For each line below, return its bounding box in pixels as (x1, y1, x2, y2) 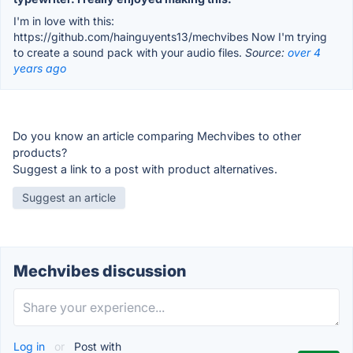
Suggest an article (22, 190, 116, 204)
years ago (13, 61, 66, 75)
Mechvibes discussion (13, 261, 186, 281)
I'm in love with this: (13, 13, 114, 28)
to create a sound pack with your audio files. (13, 45, 245, 59)
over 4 (288, 45, 321, 59)
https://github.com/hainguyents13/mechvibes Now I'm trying (13, 29, 327, 43)
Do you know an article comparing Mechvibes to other (13, 128, 301, 143)
